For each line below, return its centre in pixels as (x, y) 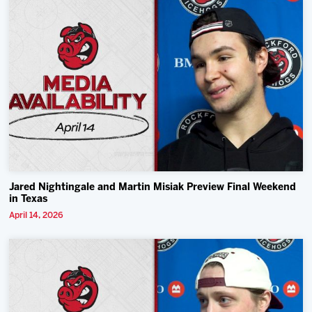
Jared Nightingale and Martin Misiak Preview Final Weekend (153, 188)
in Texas (29, 200)
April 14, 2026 (37, 216)
